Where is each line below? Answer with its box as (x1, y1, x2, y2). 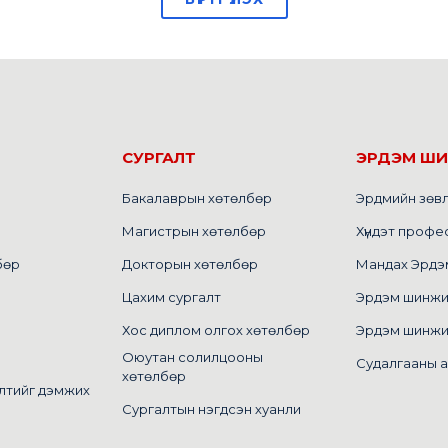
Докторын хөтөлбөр (122, 255, 258, 272)
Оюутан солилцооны (122, 348, 263, 365)
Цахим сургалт (122, 288, 221, 305)
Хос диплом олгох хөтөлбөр (122, 321, 310, 338)
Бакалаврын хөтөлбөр (122, 189, 272, 206)
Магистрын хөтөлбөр (122, 222, 266, 239)
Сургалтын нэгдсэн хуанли (122, 400, 301, 417)
